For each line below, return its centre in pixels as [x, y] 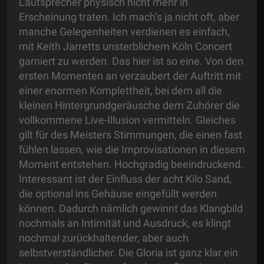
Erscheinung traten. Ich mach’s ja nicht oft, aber [129, 17]
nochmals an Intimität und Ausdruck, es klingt [125, 223]
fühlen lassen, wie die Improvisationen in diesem [132, 150]
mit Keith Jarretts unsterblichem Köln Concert [126, 47]
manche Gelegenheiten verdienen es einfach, [124, 32]
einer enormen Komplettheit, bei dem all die [121, 91]
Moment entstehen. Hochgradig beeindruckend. [131, 164]
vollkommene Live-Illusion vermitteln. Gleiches [127, 120]
